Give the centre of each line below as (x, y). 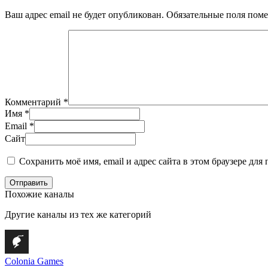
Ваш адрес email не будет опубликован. (84, 14)
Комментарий (34, 102)
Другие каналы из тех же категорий (78, 214)
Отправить (29, 182)
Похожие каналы (39, 194)
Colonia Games (34, 261)
